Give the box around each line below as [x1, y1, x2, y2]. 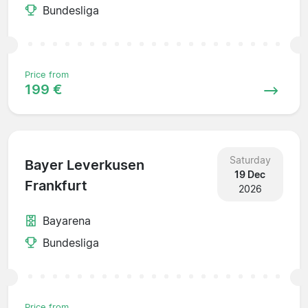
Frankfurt [25, 177, 87, 195]
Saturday [229, 153, 271, 166]
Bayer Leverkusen [25, 157, 144, 174]
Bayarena [43, 213, 91, 228]
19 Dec [234, 168, 266, 180]
